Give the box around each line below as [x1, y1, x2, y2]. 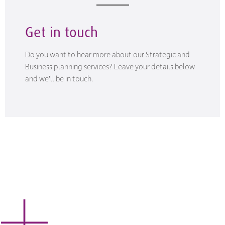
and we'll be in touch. [25, 73, 93, 84]
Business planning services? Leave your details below [25, 61, 195, 72]
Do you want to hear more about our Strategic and [25, 49, 190, 60]
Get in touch [25, 23, 98, 41]
